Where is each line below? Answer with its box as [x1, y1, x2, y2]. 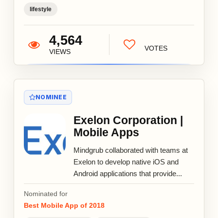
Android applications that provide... [73, 169, 182, 178]
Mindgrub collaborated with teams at [73, 145, 188, 154]
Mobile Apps [73, 126, 139, 139]
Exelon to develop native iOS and [73, 157, 179, 166]
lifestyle [30, 5, 52, 13]
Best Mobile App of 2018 [24, 201, 105, 209]
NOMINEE [36, 93, 67, 101]
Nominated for [24, 189, 68, 198]
